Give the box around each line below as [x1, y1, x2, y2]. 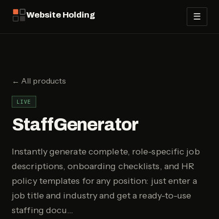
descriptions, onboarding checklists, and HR [12, 161, 195, 172]
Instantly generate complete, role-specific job [12, 146, 200, 157]
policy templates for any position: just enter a [12, 175, 197, 186]
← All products [12, 76, 66, 86]
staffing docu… [12, 205, 74, 216]
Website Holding [26, 10, 95, 20]
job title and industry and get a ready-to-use [12, 190, 192, 201]
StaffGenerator [12, 115, 138, 134]
